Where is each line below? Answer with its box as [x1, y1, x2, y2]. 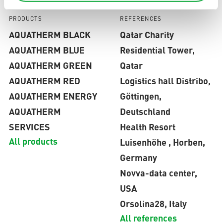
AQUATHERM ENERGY [8, 89, 97, 102]
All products [8, 134, 57, 147]
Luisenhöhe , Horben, [119, 135, 205, 148]
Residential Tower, [119, 43, 195, 56]
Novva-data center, [119, 166, 197, 179]
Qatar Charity [119, 28, 174, 41]
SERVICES [8, 120, 50, 133]
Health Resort [119, 120, 175, 133]
